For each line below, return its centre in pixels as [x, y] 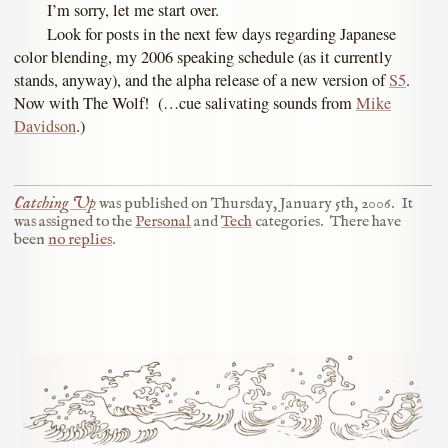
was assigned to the [74, 221]
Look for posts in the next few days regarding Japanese [221, 34]
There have [365, 221]
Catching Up [55, 202]
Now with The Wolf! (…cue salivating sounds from [185, 103]
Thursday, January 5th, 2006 [301, 203]
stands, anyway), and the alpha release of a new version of [201, 80]
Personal [163, 221]
